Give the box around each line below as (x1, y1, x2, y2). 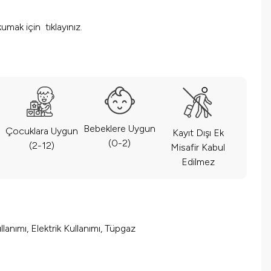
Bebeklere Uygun (83, 123, 156, 135)
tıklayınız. (45, 21, 82, 33)
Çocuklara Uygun (5, 125, 78, 137)
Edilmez (181, 156, 215, 168)
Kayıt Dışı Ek (172, 127, 224, 139)
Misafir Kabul (171, 142, 226, 154)
